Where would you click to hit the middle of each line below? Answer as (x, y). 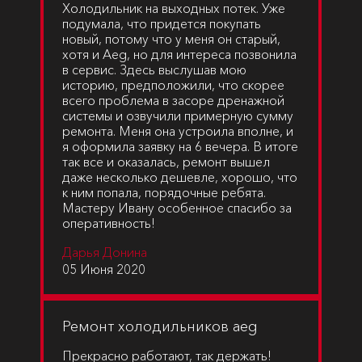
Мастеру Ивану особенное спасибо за (177, 208)
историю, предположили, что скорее (173, 85)
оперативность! (109, 223)
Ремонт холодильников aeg (160, 326)
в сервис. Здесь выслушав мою (154, 69)
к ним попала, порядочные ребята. (164, 192)
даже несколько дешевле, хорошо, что (180, 177)
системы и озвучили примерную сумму (178, 116)
